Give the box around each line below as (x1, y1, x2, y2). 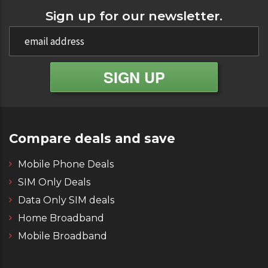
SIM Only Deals (18, 176, 90, 188)
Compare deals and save (9, 131, 175, 146)
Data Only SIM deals (18, 194, 114, 206)
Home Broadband (18, 212, 104, 224)
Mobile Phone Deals (18, 159, 114, 170)
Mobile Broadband (18, 230, 107, 242)
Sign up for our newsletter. (45, 8, 223, 23)
